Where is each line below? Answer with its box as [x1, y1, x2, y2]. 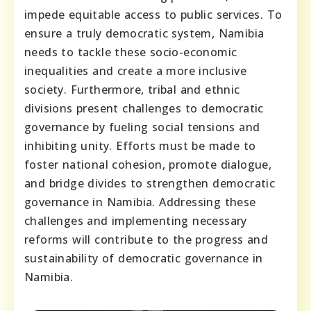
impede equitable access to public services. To [24, 6, 283, 22]
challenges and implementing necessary [24, 212, 247, 228]
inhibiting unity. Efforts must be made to [24, 137, 256, 153]
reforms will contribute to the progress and [24, 231, 269, 247]
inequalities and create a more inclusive [24, 62, 246, 78]
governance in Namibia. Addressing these [24, 194, 256, 210]
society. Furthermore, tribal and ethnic [24, 81, 240, 97]
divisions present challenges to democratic [24, 100, 264, 116]
